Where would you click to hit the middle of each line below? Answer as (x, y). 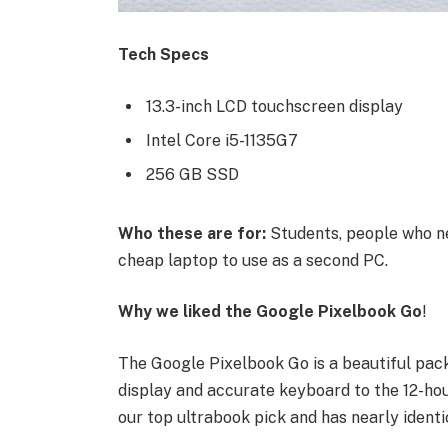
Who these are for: (191, 233)
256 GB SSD (192, 175)
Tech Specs (163, 55)
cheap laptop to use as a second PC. (252, 260)
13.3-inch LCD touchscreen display (274, 107)
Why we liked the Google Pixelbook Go (269, 312)
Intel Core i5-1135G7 (221, 141)
